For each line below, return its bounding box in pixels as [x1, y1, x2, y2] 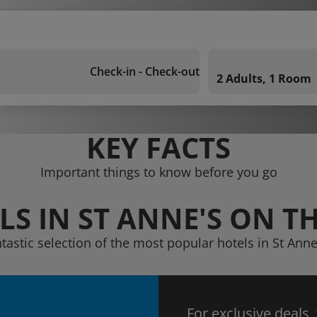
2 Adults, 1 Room [217, 71, 311, 86]
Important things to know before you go [40, 163, 277, 180]
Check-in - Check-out [90, 64, 200, 79]
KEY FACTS [86, 128, 231, 167]
